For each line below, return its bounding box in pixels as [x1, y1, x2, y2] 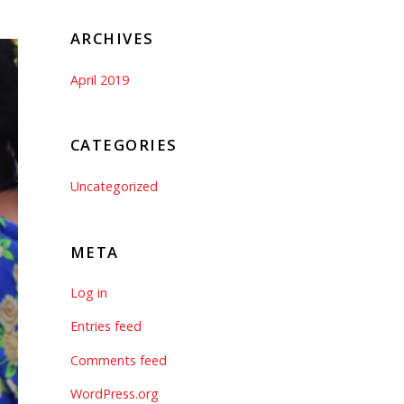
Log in [69, 283, 107, 301]
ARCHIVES [69, 28, 154, 50]
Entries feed [69, 317, 142, 335]
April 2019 [69, 70, 129, 88]
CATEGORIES [69, 134, 178, 156]
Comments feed [69, 351, 167, 369]
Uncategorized [69, 177, 158, 195]
